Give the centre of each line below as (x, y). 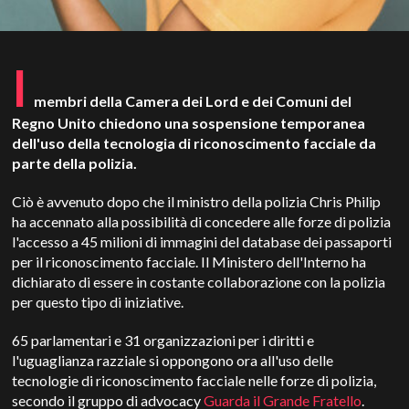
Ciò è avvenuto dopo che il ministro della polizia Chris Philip (197, 201)
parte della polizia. (76, 163)
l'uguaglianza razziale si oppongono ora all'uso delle (173, 360)
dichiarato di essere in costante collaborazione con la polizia (199, 282)
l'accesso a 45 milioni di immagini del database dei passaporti (202, 241)
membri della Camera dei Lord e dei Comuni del (192, 101)
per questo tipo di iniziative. (100, 302)
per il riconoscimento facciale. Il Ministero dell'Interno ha (189, 262)
